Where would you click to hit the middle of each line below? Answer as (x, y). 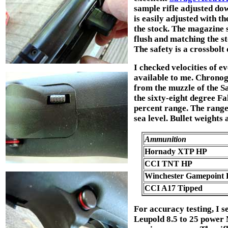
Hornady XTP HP (176, 151)
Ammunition (165, 139)
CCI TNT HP (168, 163)
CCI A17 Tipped (173, 188)
